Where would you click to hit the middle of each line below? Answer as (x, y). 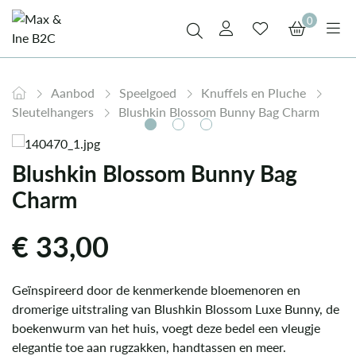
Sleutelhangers (54, 112)
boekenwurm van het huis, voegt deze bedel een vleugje (166, 328)
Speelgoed (149, 93)
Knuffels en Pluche (255, 93)
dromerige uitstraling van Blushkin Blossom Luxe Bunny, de (176, 309)
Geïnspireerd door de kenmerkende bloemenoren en (156, 290)
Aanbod (74, 93)
